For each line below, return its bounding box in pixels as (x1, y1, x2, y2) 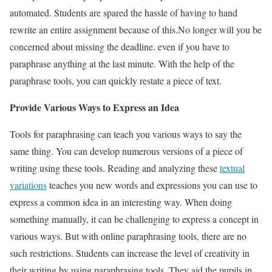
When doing (185, 195, 232, 208)
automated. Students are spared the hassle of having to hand (10, 5, 237, 19)
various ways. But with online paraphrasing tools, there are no (10, 229, 246, 242)
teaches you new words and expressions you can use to (47, 178, 257, 191)
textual (220, 161, 245, 174)
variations (10, 178, 47, 191)
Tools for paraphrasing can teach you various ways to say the (10, 127, 242, 140)
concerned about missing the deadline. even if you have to (10, 39, 229, 53)
